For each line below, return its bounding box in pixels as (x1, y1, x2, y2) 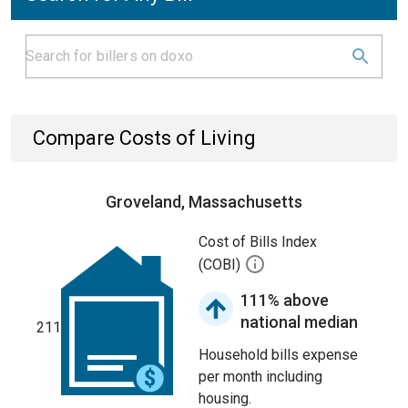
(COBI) (199, 256, 244, 274)
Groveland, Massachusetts (106, 192, 302, 211)
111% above (240, 291, 329, 310)
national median (240, 312, 358, 331)
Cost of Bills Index (199, 233, 317, 250)
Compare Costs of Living (33, 127, 256, 149)
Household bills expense (199, 346, 358, 363)
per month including (199, 368, 322, 385)
